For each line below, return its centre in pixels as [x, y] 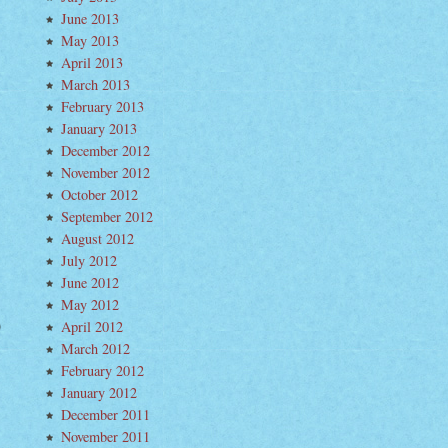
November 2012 [105, 172]
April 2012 [92, 326]
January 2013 [99, 128]
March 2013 [95, 84]
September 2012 [107, 216]
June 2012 [90, 282]
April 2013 [92, 62]
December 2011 [105, 414]
